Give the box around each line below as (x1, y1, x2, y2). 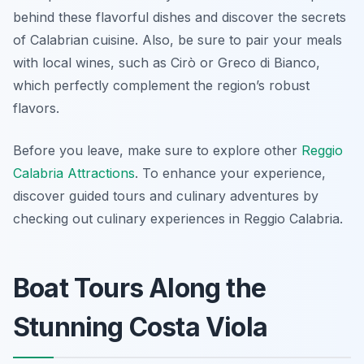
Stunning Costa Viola (13, 311, 268, 344)
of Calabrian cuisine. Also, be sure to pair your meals (13, 32, 342, 49)
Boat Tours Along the (13, 272, 266, 305)
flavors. (13, 100, 59, 117)
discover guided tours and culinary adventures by (13, 188, 318, 205)
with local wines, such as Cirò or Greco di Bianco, (13, 54, 320, 71)
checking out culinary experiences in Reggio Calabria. (13, 210, 343, 227)
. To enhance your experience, (135, 165, 326, 182)
